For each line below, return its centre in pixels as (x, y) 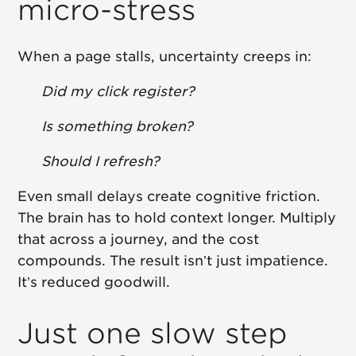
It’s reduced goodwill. (94, 282)
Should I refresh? (101, 162)
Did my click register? (118, 92)
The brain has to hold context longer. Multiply (177, 218)
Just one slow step (153, 333)
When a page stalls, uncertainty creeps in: (165, 57)
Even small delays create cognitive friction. (169, 197)
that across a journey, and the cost (139, 240)
